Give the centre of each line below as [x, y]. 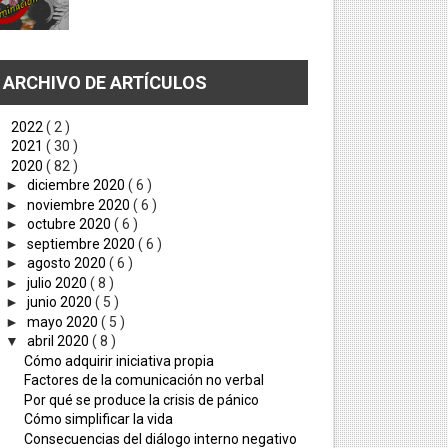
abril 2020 [60, 341]
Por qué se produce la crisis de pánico [141, 399]
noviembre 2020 [80, 204]
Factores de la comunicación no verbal [143, 380]
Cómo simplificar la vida [98, 419]
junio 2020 [61, 302]
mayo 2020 [64, 321]
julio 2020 [59, 282]
